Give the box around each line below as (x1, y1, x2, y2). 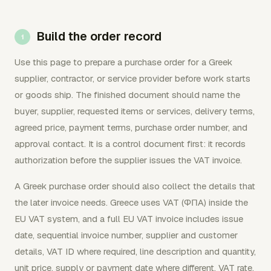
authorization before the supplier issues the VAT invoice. (15, 154, 242, 166)
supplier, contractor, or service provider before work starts (15, 73, 250, 84)
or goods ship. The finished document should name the (15, 89, 240, 100)
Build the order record (36, 28, 162, 44)
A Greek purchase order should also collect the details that (15, 180, 255, 192)
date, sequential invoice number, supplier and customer (15, 229, 238, 241)
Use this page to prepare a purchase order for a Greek (15, 56, 232, 68)
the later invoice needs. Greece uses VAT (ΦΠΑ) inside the (15, 197, 248, 208)
